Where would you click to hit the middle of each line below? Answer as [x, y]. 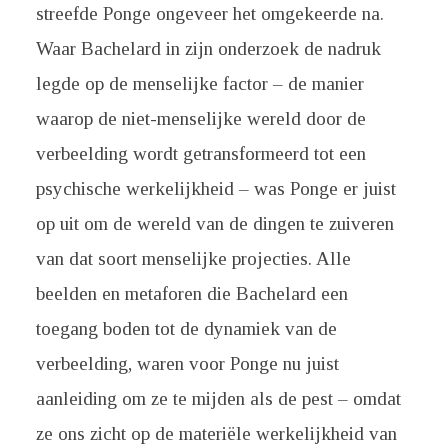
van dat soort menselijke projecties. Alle [193, 258]
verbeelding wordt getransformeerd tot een [200, 153]
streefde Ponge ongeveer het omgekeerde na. [209, 13]
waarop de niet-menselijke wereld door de [200, 118]
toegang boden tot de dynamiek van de [186, 328]
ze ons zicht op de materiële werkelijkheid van [216, 433]
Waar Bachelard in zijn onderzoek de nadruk [208, 48]
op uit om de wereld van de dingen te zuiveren [214, 223]
